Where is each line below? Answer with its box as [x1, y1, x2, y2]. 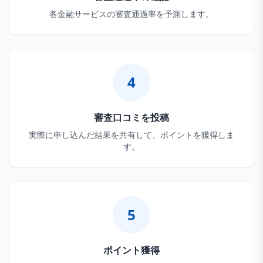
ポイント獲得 [103, 244, 160, 257]
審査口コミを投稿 [94, 111, 169, 124]
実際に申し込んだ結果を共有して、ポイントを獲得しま [29, 129, 234, 140]
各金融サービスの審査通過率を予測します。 [49, 8, 214, 19]
